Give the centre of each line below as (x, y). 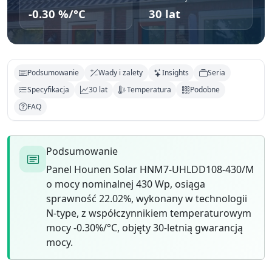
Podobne (205, 90)
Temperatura (149, 90)
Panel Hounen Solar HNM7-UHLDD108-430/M (150, 170)
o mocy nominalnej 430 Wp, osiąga (126, 184)
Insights (175, 73)
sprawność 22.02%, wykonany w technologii (147, 199)
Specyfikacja (49, 90)
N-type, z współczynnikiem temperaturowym (149, 213)
